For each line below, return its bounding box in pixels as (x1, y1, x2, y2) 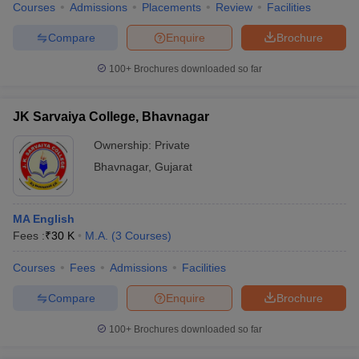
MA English (13, 212, 75, 225)
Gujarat (155, 160, 192, 173)
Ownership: (94, 139, 155, 151)
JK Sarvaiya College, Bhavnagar (13, 110, 209, 123)
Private (155, 139, 190, 151)
